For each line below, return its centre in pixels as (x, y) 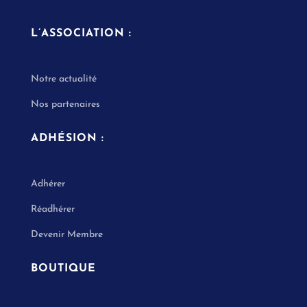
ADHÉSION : (67, 139)
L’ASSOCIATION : (81, 34)
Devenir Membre (66, 235)
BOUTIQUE (63, 269)
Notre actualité (63, 79)
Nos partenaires (65, 105)
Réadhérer (54, 210)
